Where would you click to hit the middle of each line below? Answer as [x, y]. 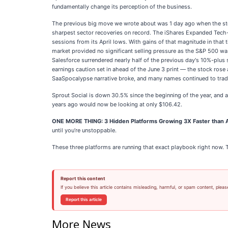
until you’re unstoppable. [84, 130]
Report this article [83, 199]
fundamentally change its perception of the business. [122, 7]
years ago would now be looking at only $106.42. [117, 104]
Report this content [83, 178]
